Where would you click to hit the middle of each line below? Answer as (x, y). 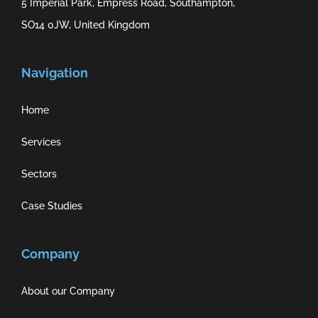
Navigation (54, 72)
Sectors (39, 174)
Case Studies (51, 205)
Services (41, 142)
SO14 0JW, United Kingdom (85, 24)
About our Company (68, 291)
